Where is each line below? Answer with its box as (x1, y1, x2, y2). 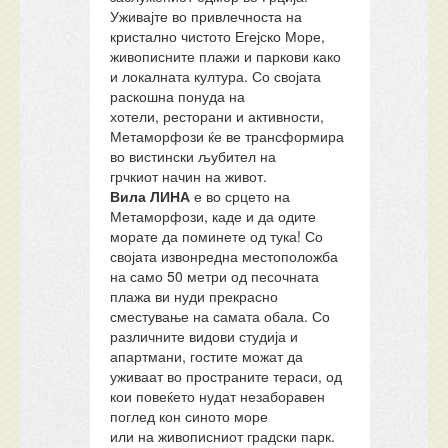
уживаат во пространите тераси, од (110, 366, 343, 386)
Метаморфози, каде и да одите (110, 206, 317, 226)
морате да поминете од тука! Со (110, 226, 324, 246)
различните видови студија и (110, 326, 299, 346)
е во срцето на (190, 186, 291, 206)
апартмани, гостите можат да (110, 346, 304, 366)
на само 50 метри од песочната (110, 266, 320, 286)
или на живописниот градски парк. (110, 426, 336, 446)
